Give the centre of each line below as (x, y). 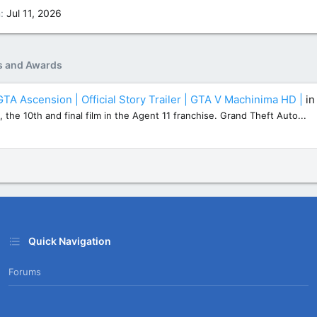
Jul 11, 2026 (34, 13)
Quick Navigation (69, 241)
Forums (24, 272)
